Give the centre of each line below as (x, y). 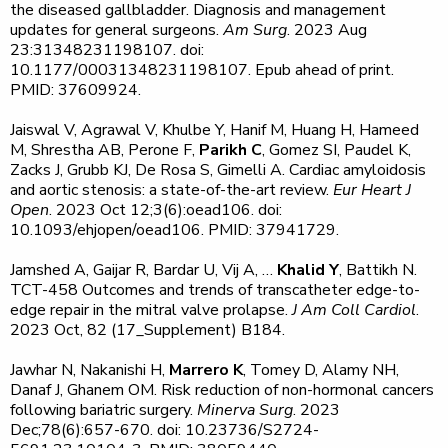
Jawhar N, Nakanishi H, (89, 370)
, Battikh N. (378, 270)
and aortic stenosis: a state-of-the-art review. (171, 190)
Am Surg (255, 30)
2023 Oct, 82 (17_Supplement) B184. (147, 330)
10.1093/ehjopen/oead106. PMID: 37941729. (174, 230)
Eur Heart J (372, 190)
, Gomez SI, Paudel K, (336, 150)
